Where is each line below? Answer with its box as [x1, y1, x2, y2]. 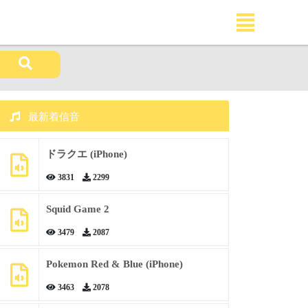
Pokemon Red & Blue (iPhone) [45, 258, 183, 269]
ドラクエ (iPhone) [45, 148, 127, 159]
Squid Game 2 [45, 203, 109, 214]
